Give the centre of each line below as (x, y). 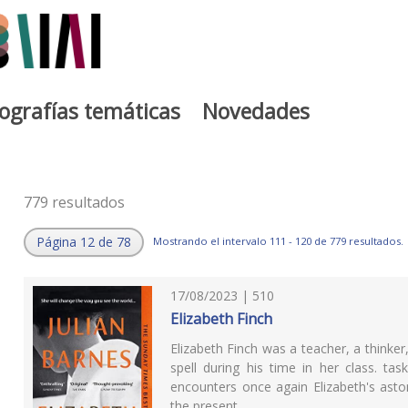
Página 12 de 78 (83, 242)
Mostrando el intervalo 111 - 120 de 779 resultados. (278, 240)
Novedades (256, 111)
